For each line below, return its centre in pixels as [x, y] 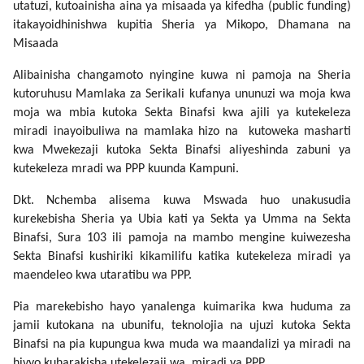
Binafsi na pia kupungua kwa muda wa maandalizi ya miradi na [182, 345]
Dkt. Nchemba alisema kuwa [102, 201]
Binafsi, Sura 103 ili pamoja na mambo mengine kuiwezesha [182, 238]
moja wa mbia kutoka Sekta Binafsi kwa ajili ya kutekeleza [182, 113]
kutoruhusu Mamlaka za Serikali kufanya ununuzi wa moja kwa [182, 95]
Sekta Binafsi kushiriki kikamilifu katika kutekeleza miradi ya [182, 257]
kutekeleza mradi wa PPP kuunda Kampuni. [126, 169]
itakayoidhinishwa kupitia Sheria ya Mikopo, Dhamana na [182, 26]
